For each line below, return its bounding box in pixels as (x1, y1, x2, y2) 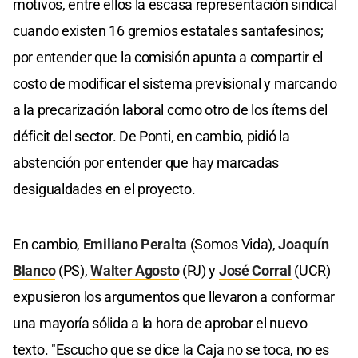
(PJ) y (179, 262, 219, 280)
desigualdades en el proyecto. (13, 181, 196, 198)
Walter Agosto (90, 262, 180, 280)
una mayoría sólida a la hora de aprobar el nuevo (13, 315, 308, 332)
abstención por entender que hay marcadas (13, 154, 280, 172)
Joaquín (278, 236, 329, 253)
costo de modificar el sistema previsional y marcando (13, 75, 337, 93)
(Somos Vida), (186, 236, 279, 253)
